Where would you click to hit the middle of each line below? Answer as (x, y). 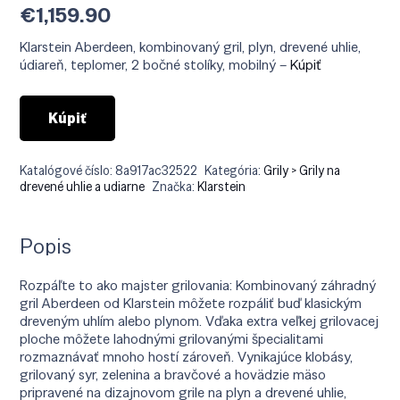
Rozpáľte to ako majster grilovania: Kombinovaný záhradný (198, 285)
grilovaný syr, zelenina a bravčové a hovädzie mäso (173, 374)
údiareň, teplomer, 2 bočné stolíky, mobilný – (155, 64)
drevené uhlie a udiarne (83, 186)
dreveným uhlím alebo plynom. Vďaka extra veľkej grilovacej (200, 321)
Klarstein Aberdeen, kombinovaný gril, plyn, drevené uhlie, (191, 46)
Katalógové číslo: (68, 170)
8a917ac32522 (157, 170)
